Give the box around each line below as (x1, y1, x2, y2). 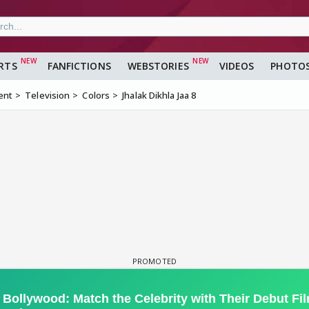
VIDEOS (219, 59, 255, 73)
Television (25, 89, 70, 102)
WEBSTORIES (127, 59, 189, 73)
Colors (82, 89, 110, 102)
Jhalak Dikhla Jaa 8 (122, 89, 197, 102)
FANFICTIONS (47, 59, 111, 73)
